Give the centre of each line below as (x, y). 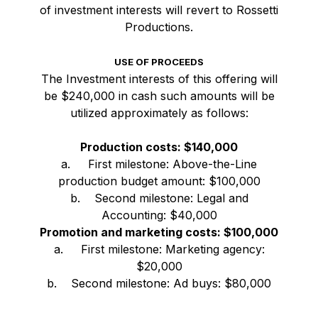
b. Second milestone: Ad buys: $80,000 (159, 283)
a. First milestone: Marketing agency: (159, 249)
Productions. (159, 27)
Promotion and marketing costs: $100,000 (159, 232)
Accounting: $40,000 (159, 215)
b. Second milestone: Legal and (159, 198)
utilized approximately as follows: (159, 113)
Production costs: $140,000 (159, 147)
